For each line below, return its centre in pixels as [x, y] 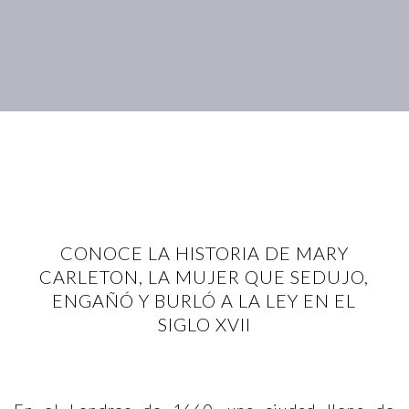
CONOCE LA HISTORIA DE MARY [204, 253]
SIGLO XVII [204, 324]
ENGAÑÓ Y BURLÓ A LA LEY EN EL [204, 300]
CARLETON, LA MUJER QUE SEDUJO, [204, 277]
